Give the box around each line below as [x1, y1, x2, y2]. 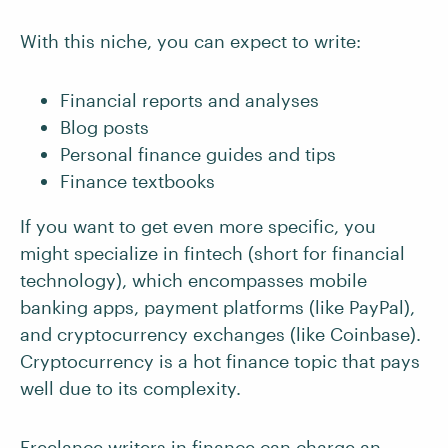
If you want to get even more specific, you [20, 215, 376, 237]
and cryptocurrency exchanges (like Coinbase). [20, 323, 421, 345]
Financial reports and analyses [60, 89, 319, 111]
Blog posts [60, 116, 149, 138]
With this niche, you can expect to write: [20, 30, 361, 52]
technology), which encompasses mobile [20, 269, 367, 291]
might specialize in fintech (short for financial [20, 242, 405, 264]
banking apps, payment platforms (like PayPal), [20, 296, 415, 318]
